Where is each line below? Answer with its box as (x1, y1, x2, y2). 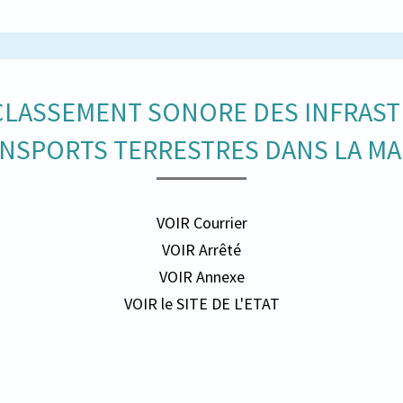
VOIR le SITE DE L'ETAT (123, 293, 280, 314)
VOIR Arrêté (162, 239, 241, 260)
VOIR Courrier (156, 212, 247, 233)
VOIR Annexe (158, 266, 245, 287)
